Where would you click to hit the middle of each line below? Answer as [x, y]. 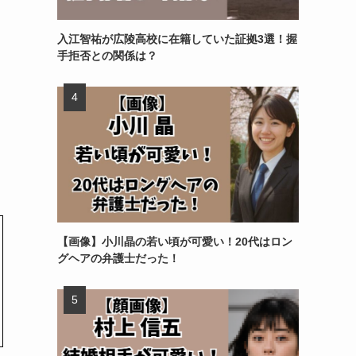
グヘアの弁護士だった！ [118, 258]
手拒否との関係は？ [107, 55]
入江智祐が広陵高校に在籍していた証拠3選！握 [177, 39]
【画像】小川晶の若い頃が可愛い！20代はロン [175, 241]
